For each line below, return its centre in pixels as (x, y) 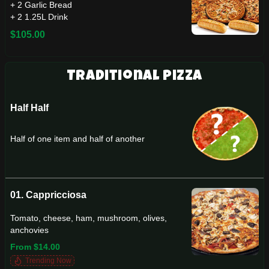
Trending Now (48, 261)
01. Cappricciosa (48, 195)
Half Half (29, 108)
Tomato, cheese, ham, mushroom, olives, (89, 218)
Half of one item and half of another (77, 139)
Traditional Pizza (134, 77)
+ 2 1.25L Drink (39, 17)
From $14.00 (35, 247)
